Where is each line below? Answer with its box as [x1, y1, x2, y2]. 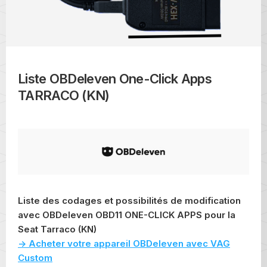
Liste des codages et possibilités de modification [18, 195, 241, 207]
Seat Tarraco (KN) [18, 223, 97, 235]
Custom [18, 252, 52, 264]
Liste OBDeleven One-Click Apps [18, 70, 212, 86]
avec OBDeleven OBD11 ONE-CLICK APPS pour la [18, 209, 235, 221]
